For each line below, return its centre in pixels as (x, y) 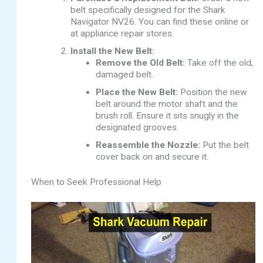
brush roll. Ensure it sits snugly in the (168, 116)
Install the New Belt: (112, 51)
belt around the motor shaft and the (167, 104)
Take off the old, (219, 63)
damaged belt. (125, 75)
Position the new (213, 92)
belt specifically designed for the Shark (148, 10)
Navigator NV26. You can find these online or (159, 22)
